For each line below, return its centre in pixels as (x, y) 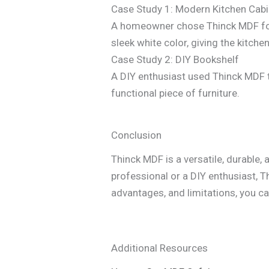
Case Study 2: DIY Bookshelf (175, 60)
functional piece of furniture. (176, 93)
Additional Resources (160, 248)
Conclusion (137, 135)
